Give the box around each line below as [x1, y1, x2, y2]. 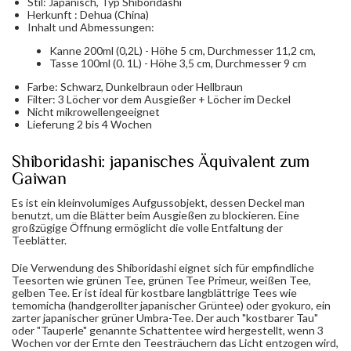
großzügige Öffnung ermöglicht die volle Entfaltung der [12, 220, 283, 234]
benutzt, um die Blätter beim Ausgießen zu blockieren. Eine [12, 208, 299, 222]
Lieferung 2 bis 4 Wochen [27, 117, 152, 131]
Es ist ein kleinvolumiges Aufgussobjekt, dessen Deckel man [12, 195, 305, 209]
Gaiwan [12, 168, 67, 188]
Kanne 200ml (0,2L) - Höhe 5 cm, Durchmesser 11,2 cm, [49, 43, 316, 57]
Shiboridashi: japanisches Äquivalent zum [12, 150, 310, 171]
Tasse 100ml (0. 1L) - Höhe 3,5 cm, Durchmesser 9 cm [49, 56, 306, 70]
